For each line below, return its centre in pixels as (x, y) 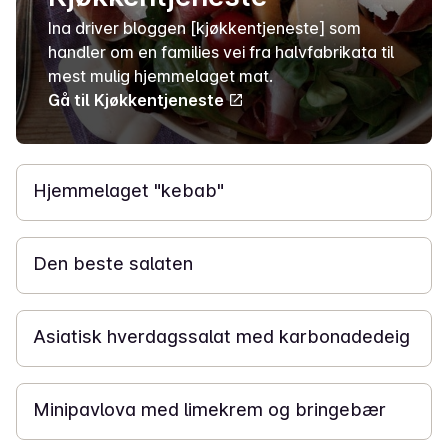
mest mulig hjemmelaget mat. (160, 76)
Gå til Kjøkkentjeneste (136, 100)
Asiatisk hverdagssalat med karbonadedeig (221, 336)
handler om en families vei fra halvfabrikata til (221, 52)
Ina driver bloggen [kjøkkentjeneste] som (204, 28)
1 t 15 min (60, 363)
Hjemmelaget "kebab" (128, 190)
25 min (53, 144)
